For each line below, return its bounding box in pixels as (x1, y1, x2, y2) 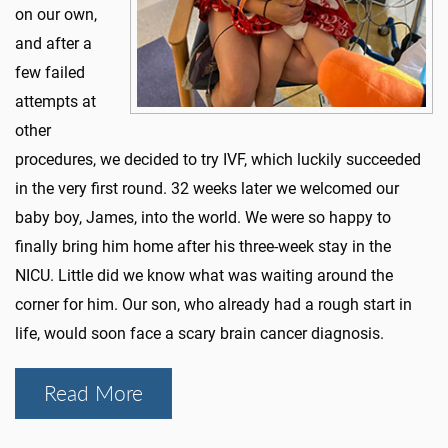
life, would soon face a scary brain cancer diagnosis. (15, 324, 384, 344)
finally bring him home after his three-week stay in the (15, 237, 391, 257)
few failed (15, 63, 85, 83)
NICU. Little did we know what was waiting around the (15, 266, 393, 286)
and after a (15, 34, 92, 54)
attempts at (15, 92, 96, 112)
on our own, (15, 5, 97, 25)
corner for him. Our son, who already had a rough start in (15, 295, 412, 315)
